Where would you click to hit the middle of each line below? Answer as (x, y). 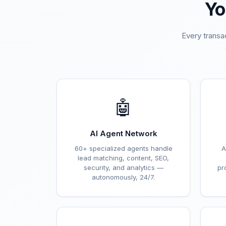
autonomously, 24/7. (123, 177)
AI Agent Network (123, 133)
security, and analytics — (123, 167)
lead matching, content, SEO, (123, 158)
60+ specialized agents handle (123, 148)
